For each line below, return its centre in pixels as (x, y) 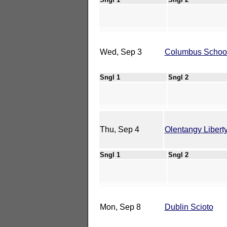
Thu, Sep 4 (119, 129)
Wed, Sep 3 (121, 52)
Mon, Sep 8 (120, 207)
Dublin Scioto (189, 207)
